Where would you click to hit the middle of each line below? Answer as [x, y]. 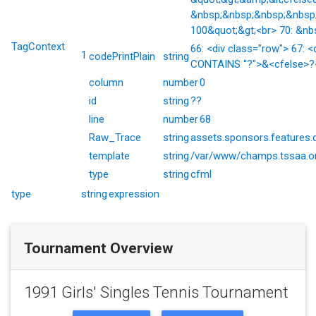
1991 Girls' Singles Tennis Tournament [156, 292]
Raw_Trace [115, 138]
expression [134, 194]
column [106, 83]
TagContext [38, 47]
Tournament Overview [98, 248]
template [109, 156]
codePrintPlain [122, 56]
